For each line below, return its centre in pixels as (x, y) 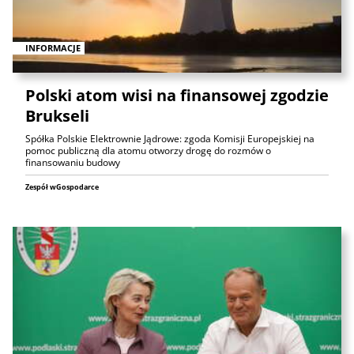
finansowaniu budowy (73, 162)
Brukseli (57, 116)
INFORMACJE (53, 47)
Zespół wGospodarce (62, 187)
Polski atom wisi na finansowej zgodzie (177, 95)
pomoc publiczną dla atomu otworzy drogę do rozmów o (148, 151)
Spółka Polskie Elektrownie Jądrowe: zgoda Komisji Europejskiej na (170, 139)
